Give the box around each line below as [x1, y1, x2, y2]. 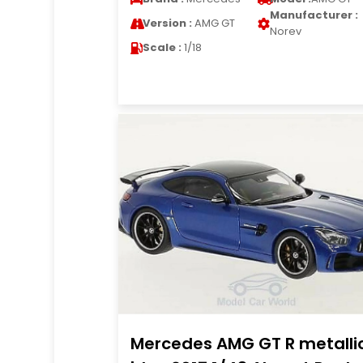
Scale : [142, 40, 181, 55]
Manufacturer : [269, 7, 358, 23]
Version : [142, 15, 192, 31]
